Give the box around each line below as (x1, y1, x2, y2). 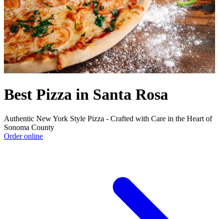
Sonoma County (4, 123, 54, 131)
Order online (4, 131, 43, 140)
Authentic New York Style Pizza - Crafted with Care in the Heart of (4, 114, 212, 123)
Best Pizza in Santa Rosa (4, 86, 168, 104)
